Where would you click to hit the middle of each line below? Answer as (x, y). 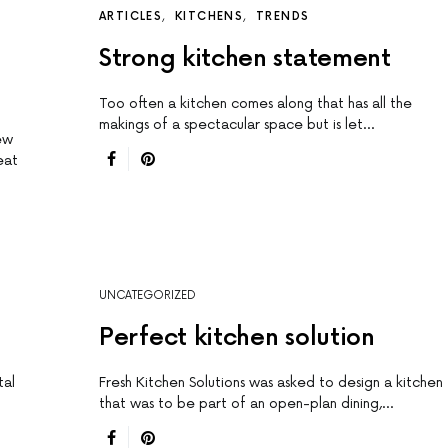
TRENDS (283, 17)
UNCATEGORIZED (147, 296)
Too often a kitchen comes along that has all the (255, 104)
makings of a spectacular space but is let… (236, 125)
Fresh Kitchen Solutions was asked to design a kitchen (271, 383)
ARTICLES (130, 17)
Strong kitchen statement (245, 59)
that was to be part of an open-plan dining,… (246, 404)
